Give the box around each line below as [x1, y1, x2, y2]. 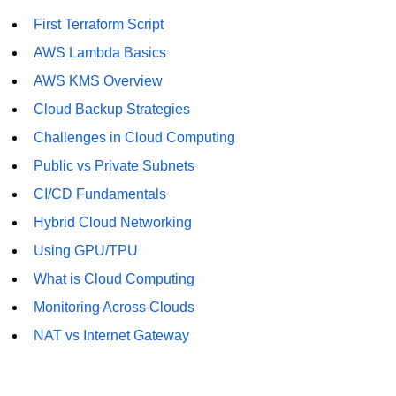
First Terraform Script [34, 16, 164, 32]
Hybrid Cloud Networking [34, 214, 193, 230]
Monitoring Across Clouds [34, 299, 195, 315]
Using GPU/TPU [34, 242, 139, 258]
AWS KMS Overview [34, 72, 164, 88]
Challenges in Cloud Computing [34, 129, 236, 145]
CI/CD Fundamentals [34, 186, 167, 202]
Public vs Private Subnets [34, 157, 195, 173]
